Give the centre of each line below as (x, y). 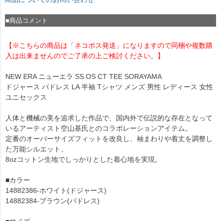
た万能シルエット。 (37, 149)
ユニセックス (26, 97)
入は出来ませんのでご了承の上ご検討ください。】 (85, 55)
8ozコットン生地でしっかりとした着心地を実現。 (84, 159)
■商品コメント (27, 20)
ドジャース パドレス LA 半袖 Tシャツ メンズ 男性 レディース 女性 (109, 87)
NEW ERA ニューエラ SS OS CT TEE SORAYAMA (84, 76)
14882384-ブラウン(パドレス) (53, 201)
